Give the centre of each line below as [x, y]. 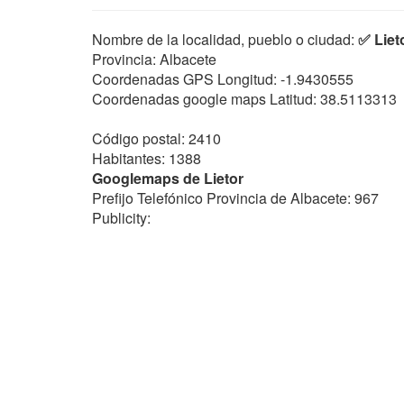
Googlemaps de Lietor [168, 178]
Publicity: [121, 218]
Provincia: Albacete [154, 59]
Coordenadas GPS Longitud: [184, 79]
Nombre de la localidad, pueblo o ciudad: [225, 39]
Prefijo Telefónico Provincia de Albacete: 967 [235, 198]
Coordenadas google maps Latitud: [204, 99]
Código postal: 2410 [156, 138]
